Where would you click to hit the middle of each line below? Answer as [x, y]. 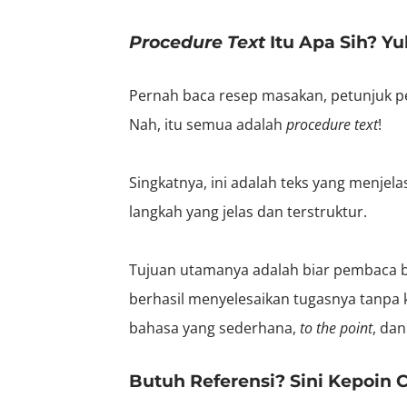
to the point [336, 328]
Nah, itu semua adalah [208, 124]
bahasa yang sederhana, [214, 328]
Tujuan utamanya [191, 269]
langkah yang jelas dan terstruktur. [248, 211]
